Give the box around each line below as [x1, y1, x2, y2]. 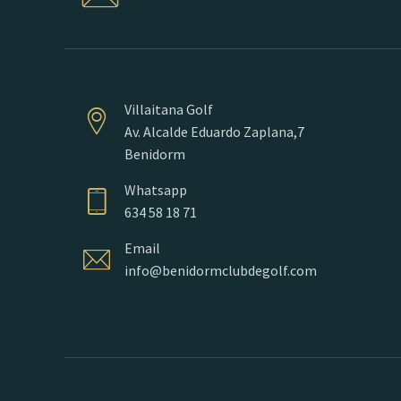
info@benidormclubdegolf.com [124, 260, 317, 279]
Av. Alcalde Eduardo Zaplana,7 [124, 122, 304, 141]
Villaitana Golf [124, 99, 213, 118]
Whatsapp [124, 180, 187, 199]
